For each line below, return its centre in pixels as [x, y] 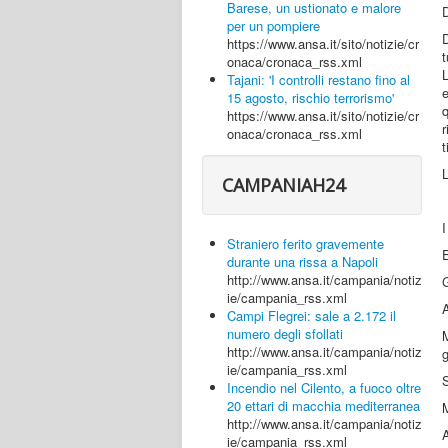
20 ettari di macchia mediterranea [323, 405]
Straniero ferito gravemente [305, 243]
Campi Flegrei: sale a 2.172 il [311, 315]
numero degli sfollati [285, 333]
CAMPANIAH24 [283, 185]
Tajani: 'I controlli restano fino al [318, 79]
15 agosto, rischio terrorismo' [310, 97]
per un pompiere [273, 25]
